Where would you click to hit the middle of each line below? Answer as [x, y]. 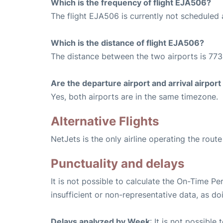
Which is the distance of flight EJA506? [127, 43]
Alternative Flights [105, 121]
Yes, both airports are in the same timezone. [134, 97]
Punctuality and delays [117, 164]
